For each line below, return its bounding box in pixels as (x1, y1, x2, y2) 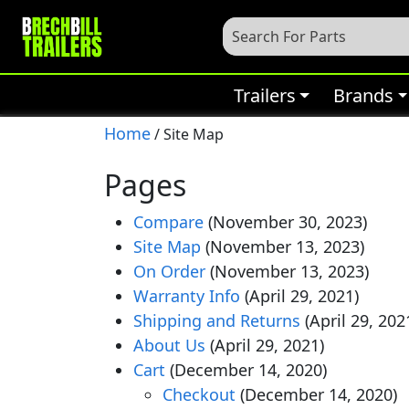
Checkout (163, 383, 236, 405)
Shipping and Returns (133, 309, 300, 331)
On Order (133, 260, 205, 282)
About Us (133, 334, 205, 356)
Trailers (233, 83, 296, 108)
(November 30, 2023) (208, 211, 367, 233)
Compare (133, 211, 204, 233)
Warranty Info (133, 285, 240, 307)
